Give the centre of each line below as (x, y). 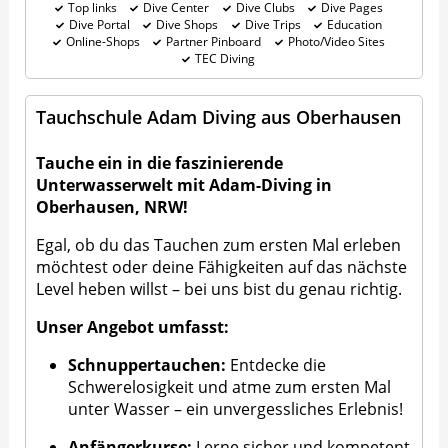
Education (354, 25)
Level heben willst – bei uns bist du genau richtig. (219, 288)
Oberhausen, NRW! (112, 206)
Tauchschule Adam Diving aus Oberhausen (219, 116)
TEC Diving (225, 59)
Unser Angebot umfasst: (133, 326)
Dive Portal (100, 25)
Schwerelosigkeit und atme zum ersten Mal (230, 386)
